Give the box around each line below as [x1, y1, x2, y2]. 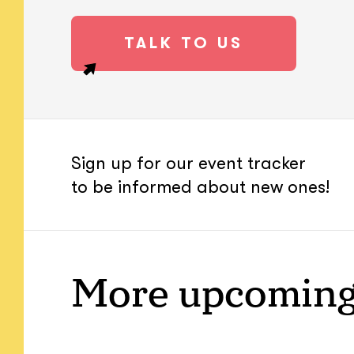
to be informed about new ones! [71, 177, 330, 197]
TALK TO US [124, 34, 243, 52]
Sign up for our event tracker [71, 153, 306, 173]
